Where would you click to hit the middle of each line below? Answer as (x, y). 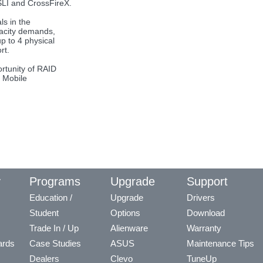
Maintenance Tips (220, 243)
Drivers (201, 197)
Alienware (129, 228)
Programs (55, 181)
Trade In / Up (54, 228)
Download (206, 213)
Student (44, 213)
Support (207, 181)
